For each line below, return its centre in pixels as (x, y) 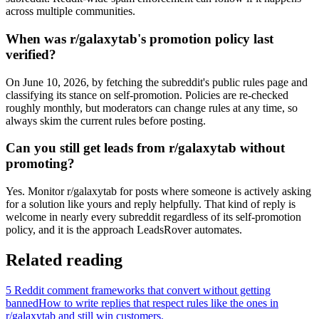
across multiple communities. (70, 11)
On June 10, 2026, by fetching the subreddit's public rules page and (157, 82)
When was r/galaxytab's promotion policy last (140, 39)
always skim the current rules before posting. (106, 120)
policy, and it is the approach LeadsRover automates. (124, 230)
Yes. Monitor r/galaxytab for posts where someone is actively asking (158, 192)
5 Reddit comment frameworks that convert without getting (138, 290)
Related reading (64, 260)
